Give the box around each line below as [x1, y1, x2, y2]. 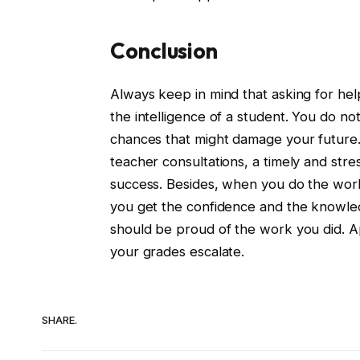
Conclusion [109, 37, 219, 65]
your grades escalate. [109, 243, 249, 260]
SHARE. [42, 313, 77, 326]
